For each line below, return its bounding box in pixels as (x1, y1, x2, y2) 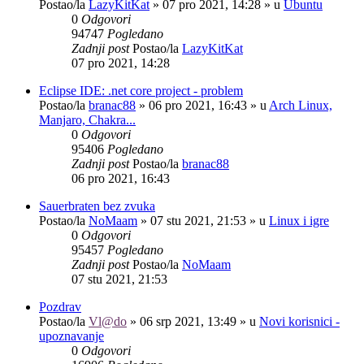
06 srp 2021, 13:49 (140, 314, 236, 328)
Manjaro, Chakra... (39, 112, 136, 127)
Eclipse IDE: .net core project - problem (39, 83, 243, 97)
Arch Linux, (269, 97, 332, 112)
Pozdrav (39, 299, 81, 314)
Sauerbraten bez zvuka (39, 198, 155, 213)
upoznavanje (39, 328, 104, 343)
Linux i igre (269, 213, 329, 227)
